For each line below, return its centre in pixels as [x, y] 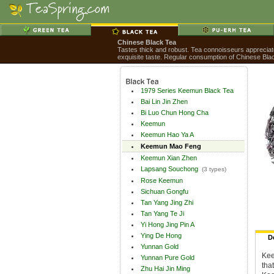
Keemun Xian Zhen [169, 158]
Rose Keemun [162, 180]
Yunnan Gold [160, 246]
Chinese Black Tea [147, 42]
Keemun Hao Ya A [167, 135]
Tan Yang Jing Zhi [167, 202]
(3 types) [214, 169]
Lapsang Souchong [169, 169]
